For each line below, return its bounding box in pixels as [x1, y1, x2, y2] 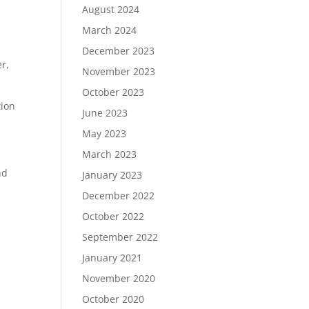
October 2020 [82, 292, 145, 306]
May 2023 [82, 127, 127, 140]
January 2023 [82, 168, 143, 181]
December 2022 [82, 189, 155, 202]
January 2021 [82, 251, 143, 264]
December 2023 [82, 44, 155, 57]
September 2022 [82, 230, 159, 243]
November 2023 [82, 65, 156, 78]
